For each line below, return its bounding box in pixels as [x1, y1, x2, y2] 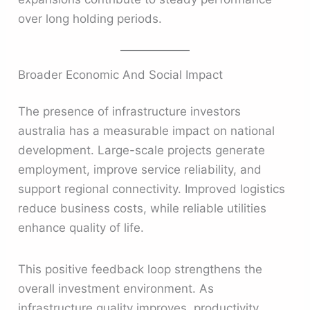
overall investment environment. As [18, 281, 215, 295]
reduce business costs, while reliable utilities [18, 201, 267, 216]
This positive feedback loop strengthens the [18, 262, 263, 276]
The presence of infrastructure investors [18, 104, 241, 119]
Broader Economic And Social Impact [18, 67, 224, 82]
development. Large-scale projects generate [18, 143, 266, 158]
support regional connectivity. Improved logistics [18, 182, 286, 197]
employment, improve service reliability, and [18, 163, 262, 177]
